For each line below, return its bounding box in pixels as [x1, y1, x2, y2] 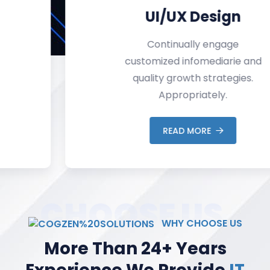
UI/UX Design [87, 7, 183, 27]
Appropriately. [101, 88, 169, 102]
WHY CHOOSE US [159, 216, 242, 231]
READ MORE [105, 124, 153, 137]
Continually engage [89, 37, 181, 52]
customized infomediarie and [66, 54, 204, 69]
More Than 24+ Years [43, 237, 227, 261]
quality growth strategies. [75, 71, 195, 86]
